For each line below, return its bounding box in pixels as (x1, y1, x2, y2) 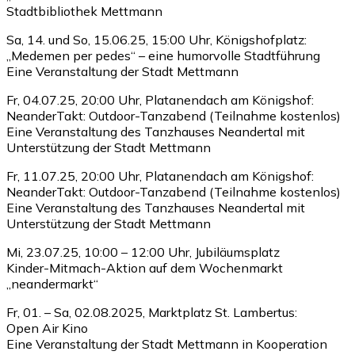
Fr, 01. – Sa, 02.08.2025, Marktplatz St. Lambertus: (6, 303, 297, 320)
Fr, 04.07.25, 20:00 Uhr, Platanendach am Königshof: (6, 91, 317, 108)
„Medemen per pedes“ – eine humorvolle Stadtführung (6, 47, 320, 63)
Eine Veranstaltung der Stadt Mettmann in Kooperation (6, 335, 327, 352)
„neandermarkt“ (6, 275, 98, 292)
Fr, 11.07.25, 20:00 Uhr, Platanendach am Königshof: (6, 167, 317, 184)
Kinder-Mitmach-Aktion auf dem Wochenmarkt (6, 259, 283, 276)
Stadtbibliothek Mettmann (6, 2, 162, 19)
